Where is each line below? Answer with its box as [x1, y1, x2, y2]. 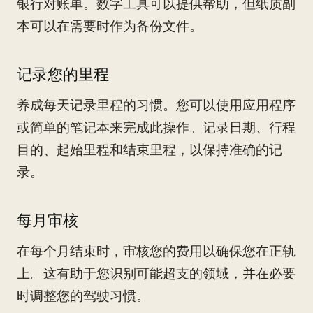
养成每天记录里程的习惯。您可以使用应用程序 [17, 96, 296, 114]
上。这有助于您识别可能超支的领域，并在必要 [17, 265, 296, 282]
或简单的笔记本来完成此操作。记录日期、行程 [17, 119, 296, 136]
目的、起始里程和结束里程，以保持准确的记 [17, 141, 282, 159]
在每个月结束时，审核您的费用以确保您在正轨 [17, 242, 296, 260]
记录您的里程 [17, 64, 109, 85]
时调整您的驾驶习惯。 [17, 287, 150, 305]
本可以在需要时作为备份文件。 [17, 17, 203, 35]
